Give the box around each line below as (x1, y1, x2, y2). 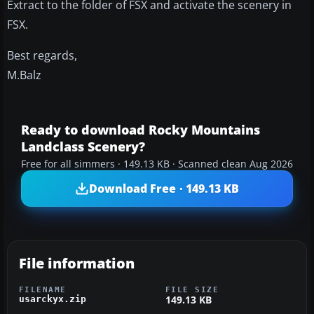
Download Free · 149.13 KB (88, 180, 240, 196)
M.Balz (7, 67, 41, 83)
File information (19, 254, 135, 273)
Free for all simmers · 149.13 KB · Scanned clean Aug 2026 (21, 158, 293, 171)
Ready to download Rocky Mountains (21, 121, 260, 139)
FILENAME (19, 285, 67, 294)
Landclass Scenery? (21, 138, 145, 156)
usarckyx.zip (19, 294, 86, 305)
